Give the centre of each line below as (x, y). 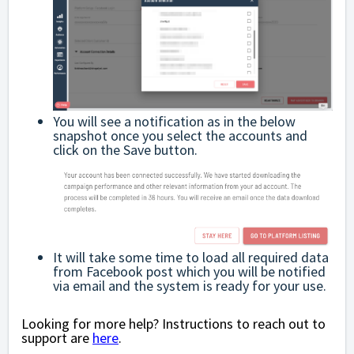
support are (55, 337)
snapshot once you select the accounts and (180, 136)
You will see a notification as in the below (174, 122)
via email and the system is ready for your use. (190, 285)
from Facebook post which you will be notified (189, 271)
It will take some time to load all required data (191, 257)
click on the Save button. (125, 150)
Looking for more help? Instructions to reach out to (173, 323)
